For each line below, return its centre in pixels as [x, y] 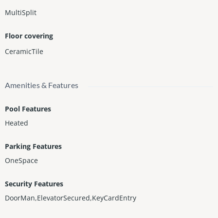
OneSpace [21, 161]
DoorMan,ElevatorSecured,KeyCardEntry [71, 198]
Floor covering [29, 36]
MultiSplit [21, 13]
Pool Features [28, 109]
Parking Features [33, 146]
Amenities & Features [42, 85]
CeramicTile [24, 52]
